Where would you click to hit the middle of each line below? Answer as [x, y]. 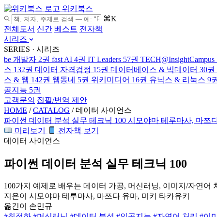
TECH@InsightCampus [178, 59]
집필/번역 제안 [62, 100]
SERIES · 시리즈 [32, 49]
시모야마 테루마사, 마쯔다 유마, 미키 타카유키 [109, 196]
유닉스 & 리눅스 [177, 80]
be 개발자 [20, 59]
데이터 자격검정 [63, 70]
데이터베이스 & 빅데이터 [154, 70]
